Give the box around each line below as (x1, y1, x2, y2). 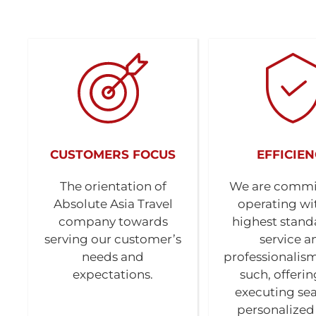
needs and (82, 250, 145, 264)
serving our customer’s (44, 232, 182, 246)
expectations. (73, 267, 154, 281)
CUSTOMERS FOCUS (50, 147, 176, 162)
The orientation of (59, 179, 166, 193)
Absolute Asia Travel (53, 197, 173, 211)
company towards (58, 214, 168, 229)
